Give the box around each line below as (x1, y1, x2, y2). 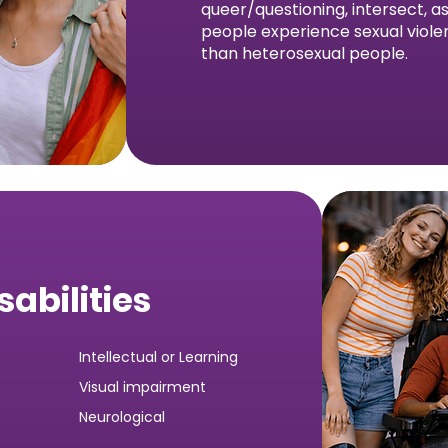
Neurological (79, 407, 165, 427)
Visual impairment (79, 377, 206, 397)
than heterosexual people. (201, 42, 408, 65)
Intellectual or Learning (79, 347, 238, 367)
